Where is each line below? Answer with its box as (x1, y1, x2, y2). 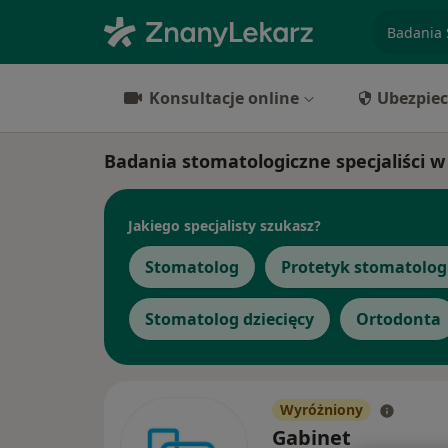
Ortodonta (356, 308, 441, 330)
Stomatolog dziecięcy (145, 308, 314, 330)
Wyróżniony (280, 400, 363, 419)
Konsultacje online (149, 87, 299, 109)
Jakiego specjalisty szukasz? (128, 215, 321, 235)
